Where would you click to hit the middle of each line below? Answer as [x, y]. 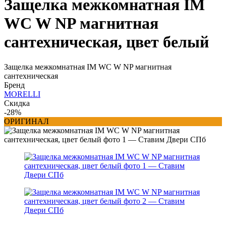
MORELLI [22, 94]
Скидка [17, 103]
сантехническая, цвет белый [106, 42]
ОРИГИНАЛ [26, 121]
